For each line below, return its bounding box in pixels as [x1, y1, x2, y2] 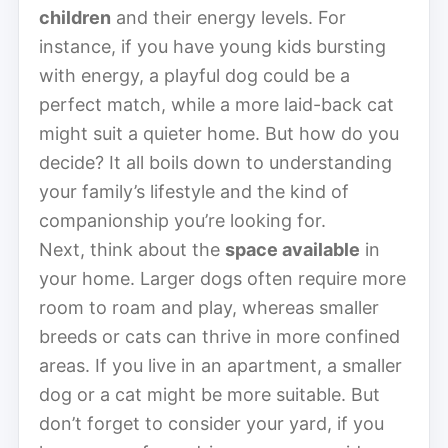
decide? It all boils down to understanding [39, 151, 392, 173]
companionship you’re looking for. [39, 209, 326, 231]
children [39, 6, 111, 28]
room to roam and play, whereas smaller [39, 296, 379, 318]
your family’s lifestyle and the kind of [39, 180, 349, 202]
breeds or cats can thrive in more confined [39, 325, 400, 347]
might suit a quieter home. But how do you [39, 122, 399, 144]
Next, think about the [39, 238, 225, 260]
